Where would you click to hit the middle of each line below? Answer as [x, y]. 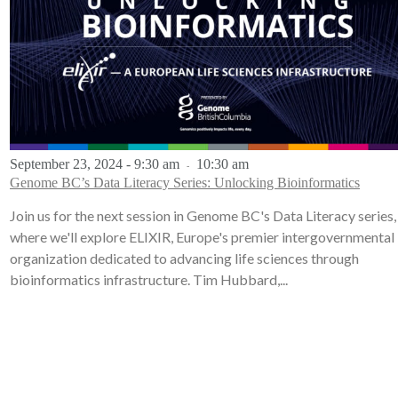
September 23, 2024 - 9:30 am [95, 164]
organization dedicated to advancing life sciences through [184, 259]
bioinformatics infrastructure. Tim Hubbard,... [149, 280]
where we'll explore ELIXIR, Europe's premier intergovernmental [202, 237]
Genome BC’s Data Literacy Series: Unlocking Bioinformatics [185, 183]
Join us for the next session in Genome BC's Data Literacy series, [203, 216]
